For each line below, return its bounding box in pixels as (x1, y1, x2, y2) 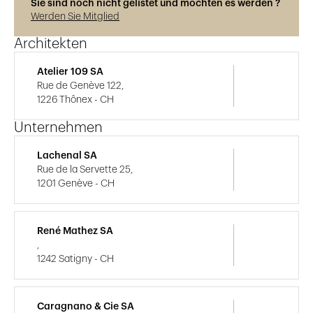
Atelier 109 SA (37, 67, 103, 78)
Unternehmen (14, 121, 103, 136)
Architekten (14, 37, 87, 52)
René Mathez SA (37, 226, 113, 237)
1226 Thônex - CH (37, 95, 114, 105)
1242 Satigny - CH (37, 254, 114, 265)
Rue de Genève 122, (37, 81, 124, 92)
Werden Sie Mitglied (31, 12, 119, 22)
